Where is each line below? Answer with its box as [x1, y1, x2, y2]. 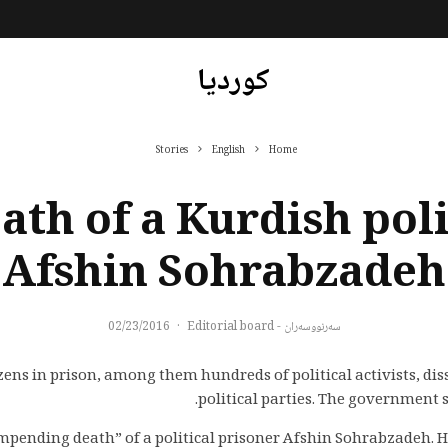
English [212, 142, 245, 159]
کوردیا [196, 57, 270, 108]
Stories [156, 142, 188, 159]
